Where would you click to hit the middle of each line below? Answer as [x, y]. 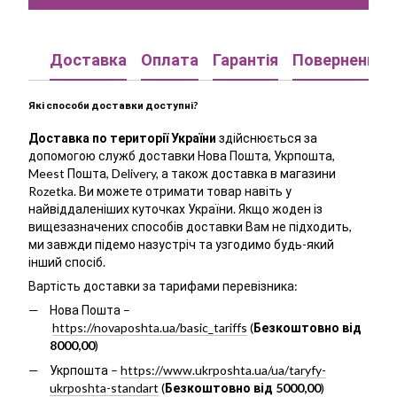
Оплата [170, 59]
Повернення [339, 59]
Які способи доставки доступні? [113, 105]
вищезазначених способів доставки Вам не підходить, [190, 226]
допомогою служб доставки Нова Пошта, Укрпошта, [182, 155]
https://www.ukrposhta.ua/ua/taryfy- [223, 370]
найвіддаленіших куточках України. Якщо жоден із [175, 208]
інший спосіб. [67, 261]
